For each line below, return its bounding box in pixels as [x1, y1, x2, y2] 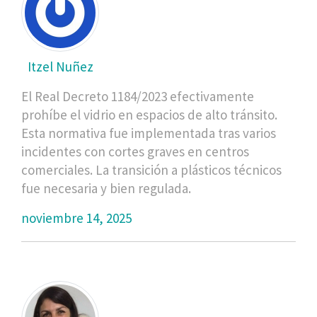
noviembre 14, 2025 [21, 209, 132, 226]
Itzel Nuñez [27, 57, 93, 75]
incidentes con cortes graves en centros [21, 142, 249, 160]
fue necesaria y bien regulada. [21, 179, 191, 197]
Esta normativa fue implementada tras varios [21, 124, 276, 142]
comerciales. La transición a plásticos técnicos [21, 161, 282, 178]
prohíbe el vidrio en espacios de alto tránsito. [21, 105, 277, 123]
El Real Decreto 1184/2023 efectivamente [21, 87, 254, 105]
